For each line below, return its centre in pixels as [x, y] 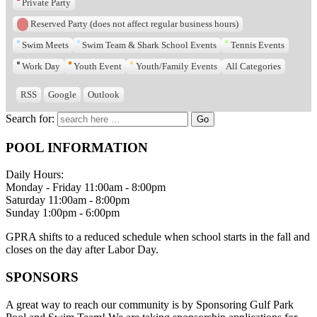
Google [62, 94]
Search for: [30, 118]
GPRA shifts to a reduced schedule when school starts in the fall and [158, 237]
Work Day [41, 66]
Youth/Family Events [176, 66]
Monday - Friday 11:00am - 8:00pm [86, 188]
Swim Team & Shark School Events [150, 45]
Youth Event [98, 66]
